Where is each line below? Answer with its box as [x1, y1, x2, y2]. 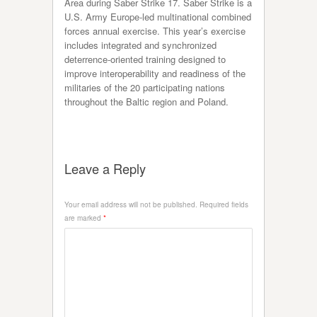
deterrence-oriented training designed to [64, 52, 226, 66]
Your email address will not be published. [64, 199, 197, 209]
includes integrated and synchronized [64, 38, 217, 52]
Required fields [197, 199, 248, 209]
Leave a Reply [64, 158, 146, 178]
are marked [64, 212, 103, 223]
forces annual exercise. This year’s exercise [64, 23, 246, 38]
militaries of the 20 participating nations [64, 80, 225, 94]
